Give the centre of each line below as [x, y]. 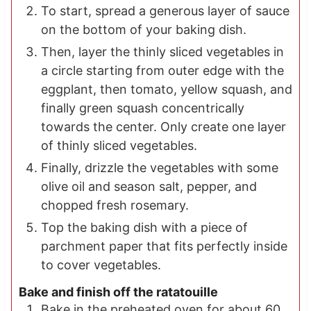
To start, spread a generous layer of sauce [165, 10]
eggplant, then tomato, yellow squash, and [166, 89]
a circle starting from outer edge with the [162, 70]
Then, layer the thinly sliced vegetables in [162, 51]
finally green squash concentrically [142, 108]
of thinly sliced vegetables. [119, 145]
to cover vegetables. [101, 264]
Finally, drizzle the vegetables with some [159, 167]
